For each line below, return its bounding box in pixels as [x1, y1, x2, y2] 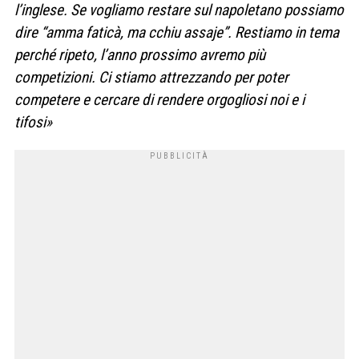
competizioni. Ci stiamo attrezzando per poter [14, 68, 288, 87]
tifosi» [14, 113, 52, 132]
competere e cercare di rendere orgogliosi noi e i [14, 91, 305, 110]
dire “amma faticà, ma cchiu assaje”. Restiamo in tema [14, 23, 339, 42]
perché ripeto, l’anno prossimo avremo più [14, 46, 265, 65]
